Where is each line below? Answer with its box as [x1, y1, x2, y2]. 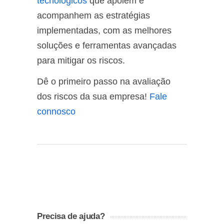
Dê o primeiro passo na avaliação [37, 76, 170, 86]
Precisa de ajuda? [37, 211, 105, 221]
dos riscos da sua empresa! [37, 91, 147, 101]
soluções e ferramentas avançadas [37, 40, 176, 50]
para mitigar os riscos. [37, 55, 125, 65]
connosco [37, 106, 75, 116]
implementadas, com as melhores [37, 25, 171, 35]
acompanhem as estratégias [37, 10, 150, 20]
